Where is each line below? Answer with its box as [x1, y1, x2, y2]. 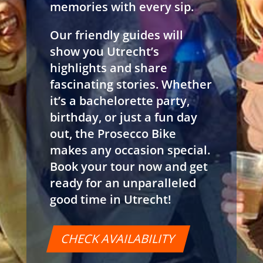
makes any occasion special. [49, 141, 210, 158]
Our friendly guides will [49, 26, 183, 43]
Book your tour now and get [49, 158, 208, 174]
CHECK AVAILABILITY [59, 230, 177, 247]
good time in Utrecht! [49, 191, 171, 207]
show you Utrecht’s [49, 43, 159, 59]
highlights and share [49, 59, 167, 76]
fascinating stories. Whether [49, 76, 212, 92]
